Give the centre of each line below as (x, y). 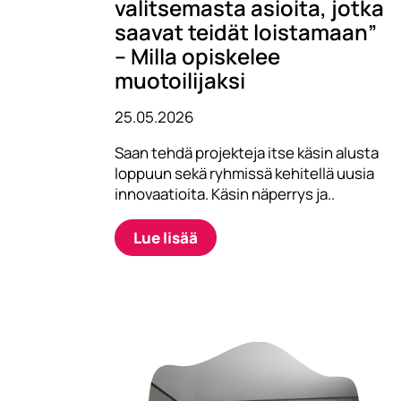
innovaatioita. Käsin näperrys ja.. (225, 193)
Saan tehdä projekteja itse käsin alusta (247, 152)
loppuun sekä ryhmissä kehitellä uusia (244, 173)
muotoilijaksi (180, 80)
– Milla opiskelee (197, 55)
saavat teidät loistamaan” (246, 31)
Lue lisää (166, 237)
